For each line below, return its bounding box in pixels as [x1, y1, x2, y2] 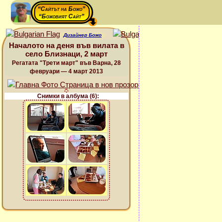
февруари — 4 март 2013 [30, 68, 103, 75]
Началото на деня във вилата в [8, 41, 124, 50]
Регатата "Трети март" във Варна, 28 [12, 59, 121, 66]
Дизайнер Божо [63, 32, 102, 38]
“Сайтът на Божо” [38, 5, 85, 12]
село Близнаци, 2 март [25, 50, 108, 58]
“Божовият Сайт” [39, 13, 84, 20]
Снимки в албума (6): [37, 93, 99, 100]
